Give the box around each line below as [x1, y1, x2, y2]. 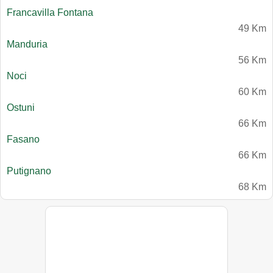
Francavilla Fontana [7, 7, 93, 18]
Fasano [7, 134, 40, 145]
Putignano [7, 166, 51, 177]
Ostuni [7, 102, 35, 113]
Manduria [7, 39, 48, 50]
